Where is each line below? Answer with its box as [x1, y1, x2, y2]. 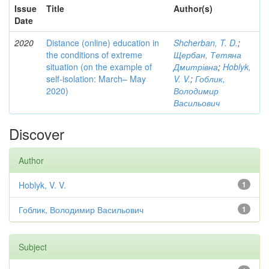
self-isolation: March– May [46, 73, 146, 85]
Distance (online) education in [46, 37, 159, 49]
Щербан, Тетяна [174, 49, 241, 61]
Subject [19, 241, 47, 253]
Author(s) [174, 2, 213, 14]
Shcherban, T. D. [174, 37, 238, 49]
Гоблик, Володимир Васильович [19, 204, 144, 216]
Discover [9, 123, 64, 144]
